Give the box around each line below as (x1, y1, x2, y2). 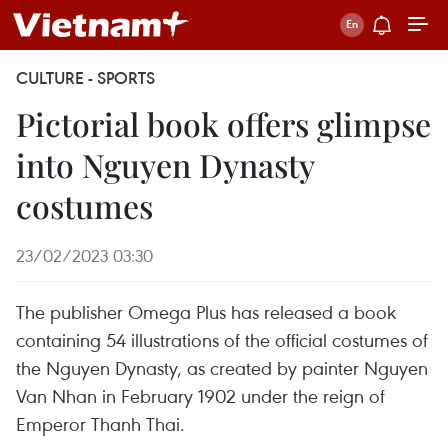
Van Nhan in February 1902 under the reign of (16, 383, 385, 408)
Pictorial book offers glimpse (16, 102, 431, 145)
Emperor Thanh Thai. (16, 411, 185, 436)
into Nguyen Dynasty (16, 143, 314, 186)
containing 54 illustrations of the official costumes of (16, 327, 428, 352)
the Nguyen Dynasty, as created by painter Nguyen (16, 355, 428, 380)
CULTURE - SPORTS (16, 67, 155, 89)
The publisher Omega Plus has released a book (16, 299, 396, 324)
